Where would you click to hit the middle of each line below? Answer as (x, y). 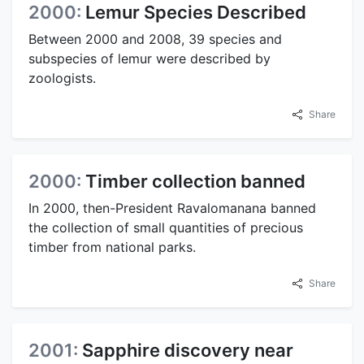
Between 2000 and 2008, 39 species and (155, 39)
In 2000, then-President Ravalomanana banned (172, 208)
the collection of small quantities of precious (166, 228)
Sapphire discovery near (188, 351)
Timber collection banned (195, 182)
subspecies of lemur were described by (149, 59)
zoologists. (62, 78)
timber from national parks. (112, 247)
